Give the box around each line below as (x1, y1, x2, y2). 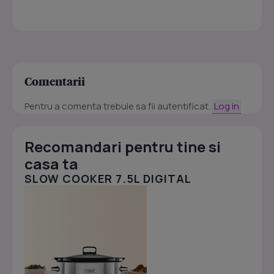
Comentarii (24, 74, 85, 89)
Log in (214, 100, 239, 113)
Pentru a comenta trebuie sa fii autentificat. (24, 100, 212, 113)
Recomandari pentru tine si (24, 136, 221, 157)
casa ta (24, 154, 78, 174)
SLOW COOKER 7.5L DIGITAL (24, 171, 191, 187)
